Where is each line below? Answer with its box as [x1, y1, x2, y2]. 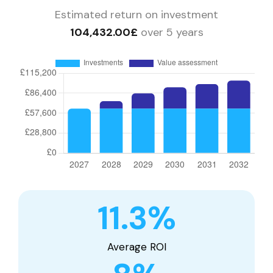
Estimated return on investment [55, 7, 218, 22]
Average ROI [107, 239, 166, 253]
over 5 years [137, 24, 204, 40]
